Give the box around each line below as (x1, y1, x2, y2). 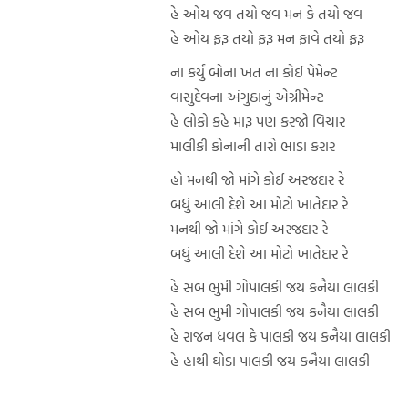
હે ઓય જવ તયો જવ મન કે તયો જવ (170, 2, 362, 25)
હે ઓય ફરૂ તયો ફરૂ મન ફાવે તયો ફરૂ (170, 26, 364, 49)
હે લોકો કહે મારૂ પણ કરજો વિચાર (170, 109, 345, 132)
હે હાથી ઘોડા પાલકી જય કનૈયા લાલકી (170, 349, 370, 372)
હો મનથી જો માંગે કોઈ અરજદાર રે (170, 168, 344, 190)
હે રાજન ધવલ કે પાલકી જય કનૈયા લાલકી (170, 324, 391, 347)
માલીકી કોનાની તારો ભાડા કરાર (170, 134, 335, 157)
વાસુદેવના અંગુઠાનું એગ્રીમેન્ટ (170, 85, 324, 107)
